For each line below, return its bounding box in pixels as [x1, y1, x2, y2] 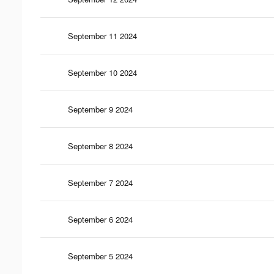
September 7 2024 [68, 176, 133, 188]
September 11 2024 [68, 29, 137, 42]
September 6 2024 [68, 213, 133, 225]
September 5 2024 [68, 250, 133, 262]
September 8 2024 [68, 139, 133, 152]
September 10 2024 [68, 66, 137, 78]
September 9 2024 [68, 103, 133, 115]
